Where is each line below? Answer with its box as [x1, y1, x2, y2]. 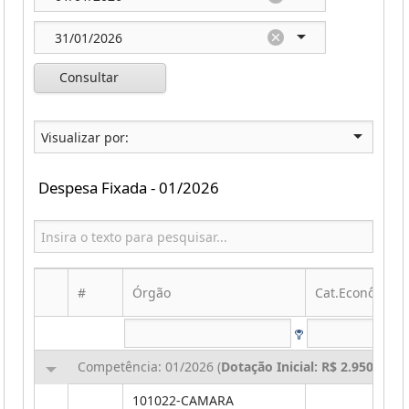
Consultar [59, 68, 119, 86]
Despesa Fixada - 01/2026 [38, 177, 219, 198]
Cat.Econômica [315, 284, 404, 301]
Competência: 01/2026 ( [78, 358, 221, 375]
